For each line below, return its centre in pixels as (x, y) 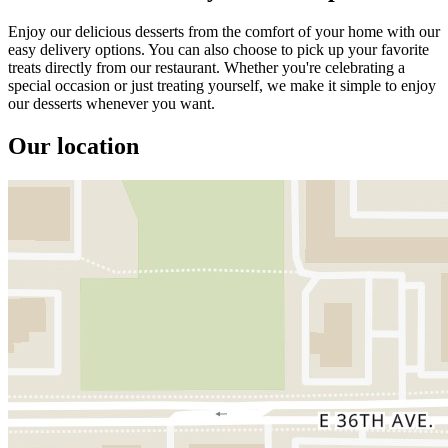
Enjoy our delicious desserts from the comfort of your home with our (224, 31)
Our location (73, 145)
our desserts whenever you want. (111, 103)
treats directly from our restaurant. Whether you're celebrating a (206, 67)
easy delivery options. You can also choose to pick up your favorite (218, 49)
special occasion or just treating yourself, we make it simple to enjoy (222, 85)
